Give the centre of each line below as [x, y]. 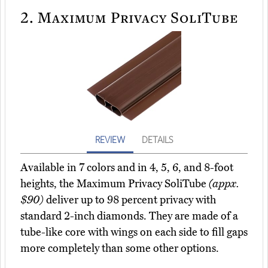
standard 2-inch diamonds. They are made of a [129, 216]
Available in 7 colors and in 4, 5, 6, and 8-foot [127, 168]
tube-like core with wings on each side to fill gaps [134, 232]
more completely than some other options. [120, 249]
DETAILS [157, 140]
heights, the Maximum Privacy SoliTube [115, 184]
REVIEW [110, 140]
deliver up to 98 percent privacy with [130, 200]
